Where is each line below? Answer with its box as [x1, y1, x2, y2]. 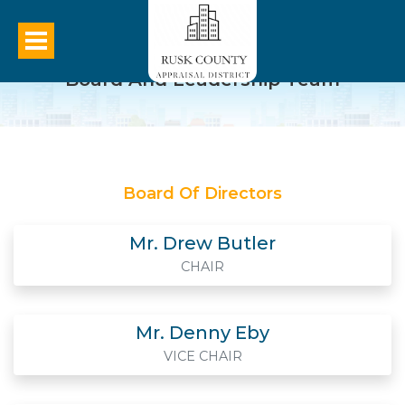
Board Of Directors [123, 184, 282, 203]
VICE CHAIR [163, 348, 242, 364]
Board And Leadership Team [65, 69, 340, 90]
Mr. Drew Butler [129, 232, 276, 254]
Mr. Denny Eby [136, 322, 269, 344]
